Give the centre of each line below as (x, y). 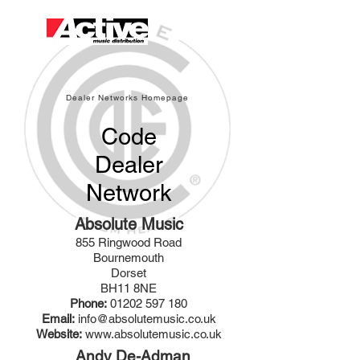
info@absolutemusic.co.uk (147, 319)
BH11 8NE (129, 288)
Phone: (88, 303)
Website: (59, 334)
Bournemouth (129, 258)
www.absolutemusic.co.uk (151, 334)
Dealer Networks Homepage (127, 97)
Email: (58, 319)
